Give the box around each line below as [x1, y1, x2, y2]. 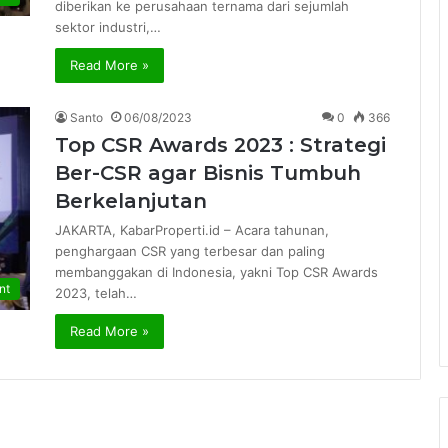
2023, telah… [55, 285, 137, 301]
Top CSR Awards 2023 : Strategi [55, 133, 386, 157]
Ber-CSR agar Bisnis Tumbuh [55, 161, 361, 185]
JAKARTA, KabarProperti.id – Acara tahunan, [55, 222, 329, 238]
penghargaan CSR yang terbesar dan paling [55, 243, 325, 259]
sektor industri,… [55, 19, 161, 35]
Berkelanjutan [55, 189, 207, 213]
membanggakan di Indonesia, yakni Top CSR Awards [55, 264, 378, 280]
